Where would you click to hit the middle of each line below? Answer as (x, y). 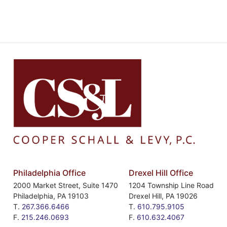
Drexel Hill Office (161, 173)
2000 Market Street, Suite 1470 (65, 185)
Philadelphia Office (49, 173)
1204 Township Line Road (172, 185)
